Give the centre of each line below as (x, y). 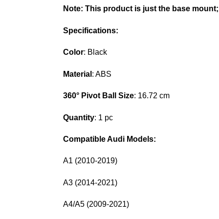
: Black (95, 52)
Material (77, 74)
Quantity (78, 117)
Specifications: (90, 30)
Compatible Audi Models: (109, 139)
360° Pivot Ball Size (98, 96)
